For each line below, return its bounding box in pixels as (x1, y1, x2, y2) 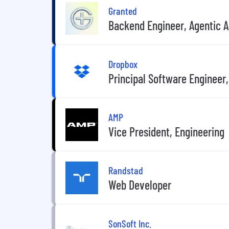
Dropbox (108, 57, 138, 70)
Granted (108, 4, 137, 17)
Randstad (108, 164, 143, 176)
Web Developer (108, 177, 171, 192)
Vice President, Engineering (108, 124, 224, 139)
